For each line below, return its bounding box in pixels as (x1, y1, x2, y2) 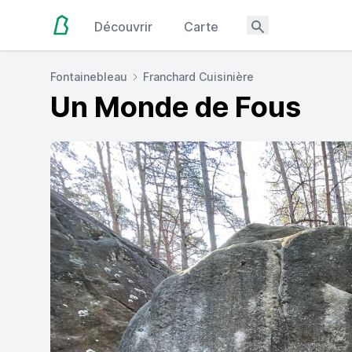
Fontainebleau (50, 70, 127, 83)
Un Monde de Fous (50, 90, 301, 124)
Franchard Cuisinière (143, 70, 254, 83)
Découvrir (94, 19, 153, 35)
